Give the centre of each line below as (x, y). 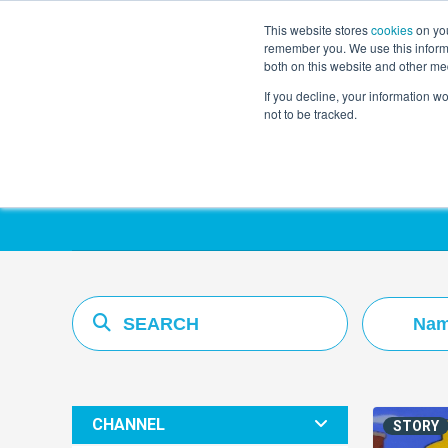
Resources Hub (227, 155)
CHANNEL (128, 425)
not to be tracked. (310, 113)
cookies (392, 29)
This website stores (317, 29)
